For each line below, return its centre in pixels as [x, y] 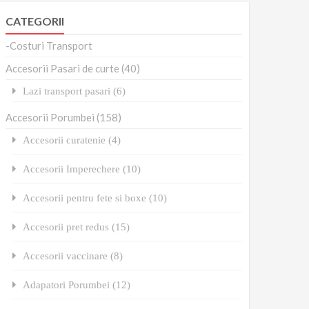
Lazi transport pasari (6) [74, 90]
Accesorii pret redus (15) [77, 226]
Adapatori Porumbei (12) [77, 284]
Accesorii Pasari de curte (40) [73, 68]
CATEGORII [35, 21]
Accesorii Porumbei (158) [64, 117]
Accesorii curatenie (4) [72, 139]
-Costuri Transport [49, 45]
